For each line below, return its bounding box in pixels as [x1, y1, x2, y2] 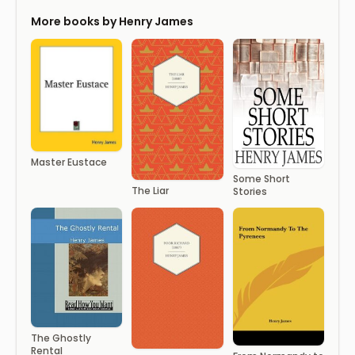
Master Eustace [31, 155, 107, 169]
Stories [232, 184, 267, 198]
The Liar [132, 183, 170, 197]
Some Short [232, 171, 290, 185]
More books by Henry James [31, 13, 193, 29]
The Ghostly [31, 330, 91, 345]
